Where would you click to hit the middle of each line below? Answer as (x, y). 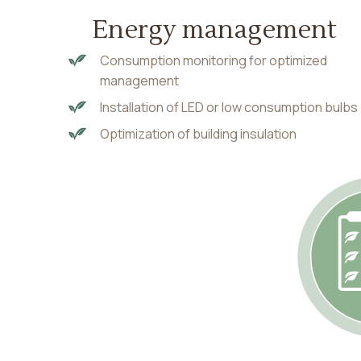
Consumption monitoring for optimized (213, 61)
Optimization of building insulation (198, 134)
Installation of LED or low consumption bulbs (228, 108)
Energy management (215, 30)
